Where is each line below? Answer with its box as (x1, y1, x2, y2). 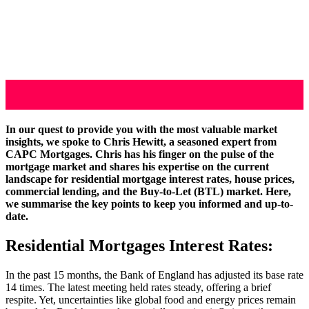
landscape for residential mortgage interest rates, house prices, (6, 172, 295, 185)
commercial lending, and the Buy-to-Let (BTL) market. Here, (6, 185, 291, 197)
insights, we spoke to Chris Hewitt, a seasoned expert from (6, 135, 277, 148)
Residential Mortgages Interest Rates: (6, 236, 273, 255)
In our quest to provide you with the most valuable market (6, 123, 277, 135)
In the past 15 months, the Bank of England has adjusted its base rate (6, 268, 303, 281)
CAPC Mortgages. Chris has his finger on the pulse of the (6, 148, 274, 160)
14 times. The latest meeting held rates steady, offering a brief (6, 281, 271, 293)
